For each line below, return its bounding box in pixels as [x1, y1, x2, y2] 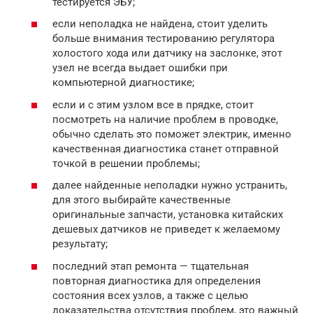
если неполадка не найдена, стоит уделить [52, 17, 268, 31]
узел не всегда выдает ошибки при [52, 61, 228, 75]
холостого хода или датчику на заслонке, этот [52, 47, 282, 60]
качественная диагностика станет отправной [52, 142, 279, 155]
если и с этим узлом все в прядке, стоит [52, 98, 254, 111]
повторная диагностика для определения [52, 274, 261, 287]
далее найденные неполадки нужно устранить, [52, 179, 287, 192]
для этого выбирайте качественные [52, 194, 231, 207]
